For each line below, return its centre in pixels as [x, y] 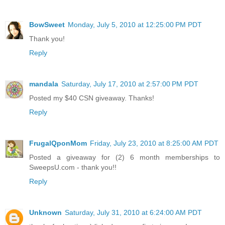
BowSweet [47, 25]
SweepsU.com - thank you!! [73, 167]
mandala [44, 84]
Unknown [45, 213]
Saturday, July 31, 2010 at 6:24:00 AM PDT [133, 213]
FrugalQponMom [58, 143]
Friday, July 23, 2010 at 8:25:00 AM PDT [154, 143]
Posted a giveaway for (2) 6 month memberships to [125, 157]
